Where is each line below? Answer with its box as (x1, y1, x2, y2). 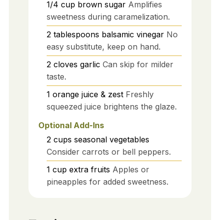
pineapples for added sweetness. (46, 177, 168, 187)
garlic (80, 59, 100, 70)
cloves (53, 59, 78, 70)
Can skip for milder (102, 59, 173, 70)
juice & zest (81, 89, 123, 100)
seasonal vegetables (74, 135, 149, 145)
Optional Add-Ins (38, 120, 104, 131)
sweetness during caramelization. (46, 12, 170, 22)
